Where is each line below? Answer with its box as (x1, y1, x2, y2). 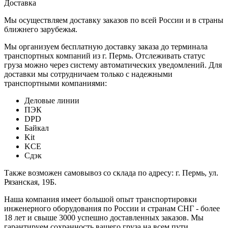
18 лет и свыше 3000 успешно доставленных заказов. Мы (4, 213, 204, 222)
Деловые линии (24, 96, 79, 105)
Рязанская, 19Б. (4, 177, 56, 186)
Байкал (24, 123, 49, 132)
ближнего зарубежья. (4, 24, 77, 34)
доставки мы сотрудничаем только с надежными (4, 69, 173, 78)
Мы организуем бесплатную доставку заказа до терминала (4, 42, 208, 51)
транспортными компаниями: (4, 78, 107, 88)
